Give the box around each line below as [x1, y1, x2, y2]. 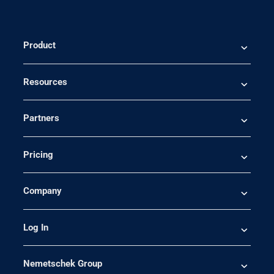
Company [23, 185, 64, 197]
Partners [23, 113, 62, 124]
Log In [23, 221, 48, 233]
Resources [23, 76, 70, 87]
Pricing [23, 149, 53, 160]
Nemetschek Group [23, 258, 102, 270]
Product [23, 40, 56, 51]
